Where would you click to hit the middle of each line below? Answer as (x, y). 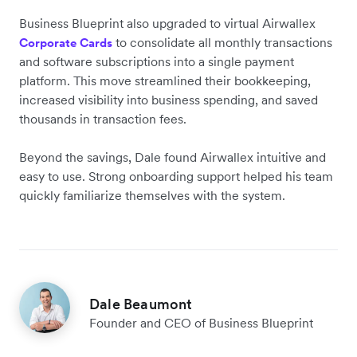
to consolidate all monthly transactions (222, 42)
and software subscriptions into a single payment (157, 61)
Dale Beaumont (141, 304)
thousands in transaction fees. (103, 118)
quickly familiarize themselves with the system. (152, 195)
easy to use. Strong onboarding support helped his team (176, 176)
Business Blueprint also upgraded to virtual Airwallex (167, 23)
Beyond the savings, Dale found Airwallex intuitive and (173, 157)
